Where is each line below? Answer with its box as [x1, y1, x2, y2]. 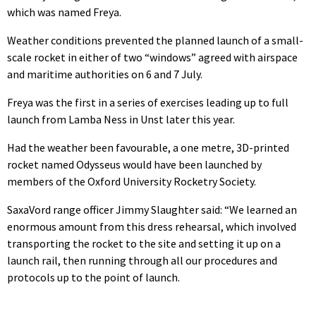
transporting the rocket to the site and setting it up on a [7, 236, 281, 250]
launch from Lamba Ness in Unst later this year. [7, 111, 235, 126]
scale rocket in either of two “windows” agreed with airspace [7, 49, 298, 64]
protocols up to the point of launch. [7, 269, 180, 284]
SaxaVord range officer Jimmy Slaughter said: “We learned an [7, 202, 297, 217]
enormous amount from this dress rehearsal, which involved [7, 219, 296, 233]
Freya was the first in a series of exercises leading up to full [7, 95, 288, 109]
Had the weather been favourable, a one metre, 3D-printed [7, 140, 289, 154]
